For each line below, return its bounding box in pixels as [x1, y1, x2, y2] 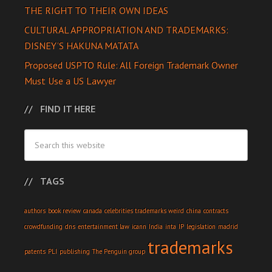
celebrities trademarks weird [104, 206, 184, 216]
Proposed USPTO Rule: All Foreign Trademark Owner [24, 59, 238, 72]
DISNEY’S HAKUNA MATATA [24, 39, 138, 52]
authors [24, 206, 46, 216]
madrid [218, 222, 238, 231]
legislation [186, 222, 216, 231]
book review [48, 206, 81, 216]
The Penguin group [92, 247, 145, 256]
